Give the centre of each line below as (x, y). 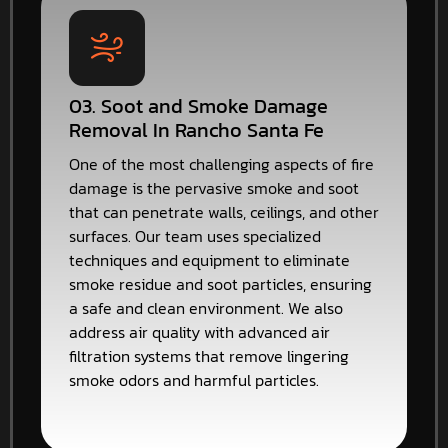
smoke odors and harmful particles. (194, 379)
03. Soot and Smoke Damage (198, 105)
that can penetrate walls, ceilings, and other (224, 211)
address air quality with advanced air (199, 331)
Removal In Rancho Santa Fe (196, 129)
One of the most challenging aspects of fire (221, 163)
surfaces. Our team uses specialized (195, 235)
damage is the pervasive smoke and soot (214, 187)
